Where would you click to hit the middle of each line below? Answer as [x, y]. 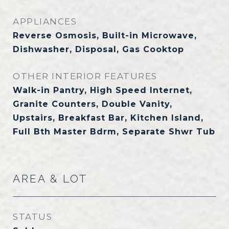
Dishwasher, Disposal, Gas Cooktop [98, 49]
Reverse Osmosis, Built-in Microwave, [105, 36]
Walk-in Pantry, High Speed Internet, [102, 90]
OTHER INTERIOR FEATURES [85, 76]
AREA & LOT [50, 179]
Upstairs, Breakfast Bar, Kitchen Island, [108, 118]
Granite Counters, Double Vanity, [93, 104]
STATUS [32, 217]
